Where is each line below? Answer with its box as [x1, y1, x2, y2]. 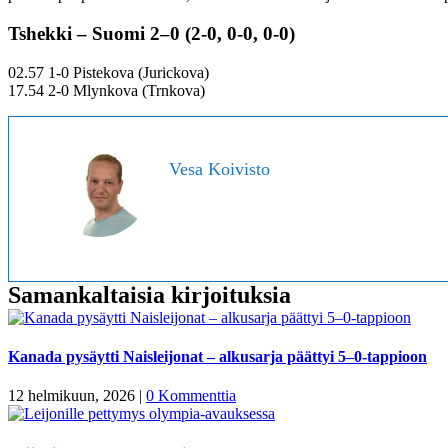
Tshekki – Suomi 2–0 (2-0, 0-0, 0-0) [8, 23, 295, 45]
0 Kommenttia [146, 387, 236, 405]
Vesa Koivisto [169, 158, 270, 179]
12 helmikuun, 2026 [8, 387, 135, 405]
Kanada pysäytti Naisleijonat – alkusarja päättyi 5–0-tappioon [8, 348, 427, 366]
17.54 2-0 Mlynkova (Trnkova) [8, 81, 205, 99]
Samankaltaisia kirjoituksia [8, 281, 291, 308]
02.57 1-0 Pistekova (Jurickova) [8, 63, 209, 81]
